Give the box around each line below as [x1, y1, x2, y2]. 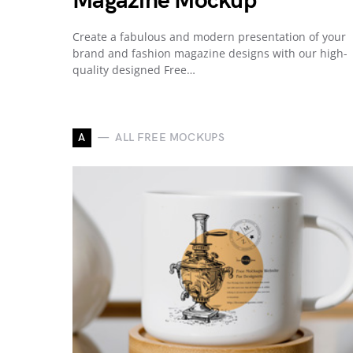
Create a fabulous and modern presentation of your [72, 28, 346, 44]
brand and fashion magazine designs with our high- [72, 45, 347, 61]
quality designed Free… [72, 61, 195, 77]
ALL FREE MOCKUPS [115, 131, 225, 145]
